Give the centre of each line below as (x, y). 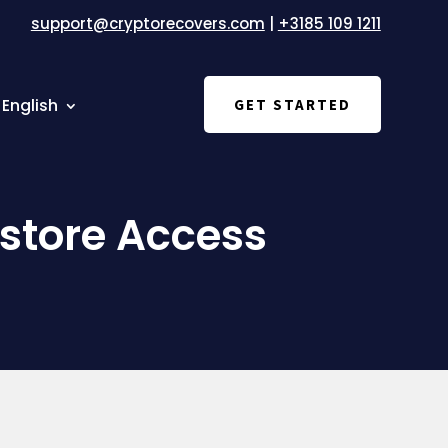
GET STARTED (292, 104)
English (30, 105)
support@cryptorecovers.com (147, 23)
